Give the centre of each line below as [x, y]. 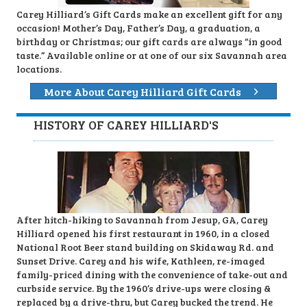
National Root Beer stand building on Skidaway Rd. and [145, 247]
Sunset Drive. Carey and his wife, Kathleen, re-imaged [141, 261]
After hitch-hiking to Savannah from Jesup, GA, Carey [142, 220]
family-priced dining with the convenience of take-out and [152, 275]
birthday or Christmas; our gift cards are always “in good [149, 42]
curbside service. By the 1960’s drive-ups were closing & [144, 288]
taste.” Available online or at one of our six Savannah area [152, 56]
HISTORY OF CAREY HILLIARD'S [126, 125]
